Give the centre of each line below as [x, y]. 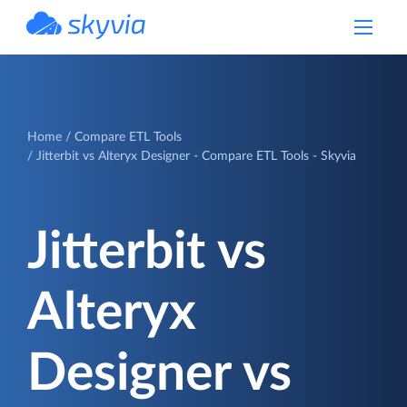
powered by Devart [106, 45]
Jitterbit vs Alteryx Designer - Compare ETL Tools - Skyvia [196, 156]
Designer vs [159, 374]
